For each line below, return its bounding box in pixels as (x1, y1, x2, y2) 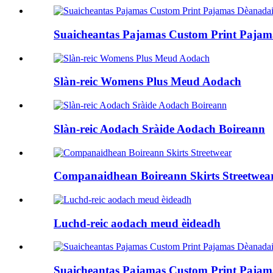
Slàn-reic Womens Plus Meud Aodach (54, 75, 241, 88)
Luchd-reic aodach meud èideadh (54, 216, 221, 230)
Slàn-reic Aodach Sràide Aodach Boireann (54, 122, 265, 135)
